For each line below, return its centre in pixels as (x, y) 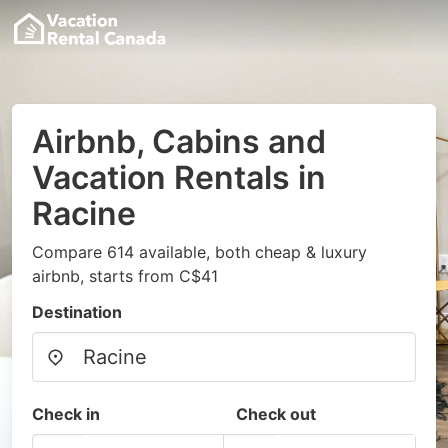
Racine (84, 213)
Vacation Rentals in (179, 177)
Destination (77, 312)
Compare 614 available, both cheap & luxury (199, 252)
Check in (66, 414)
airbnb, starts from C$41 (125, 276)
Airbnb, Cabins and (179, 141)
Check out (276, 414)
